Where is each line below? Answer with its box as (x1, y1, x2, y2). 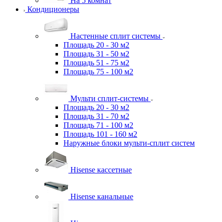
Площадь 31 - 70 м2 (63, 111, 129, 120)
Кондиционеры (27, 4, 79, 13)
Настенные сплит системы (70, 31, 161, 40)
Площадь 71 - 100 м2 (63, 120, 133, 129)
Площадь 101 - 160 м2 (63, 129, 137, 138)
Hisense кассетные (70, 165, 132, 174)
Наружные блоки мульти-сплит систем (63, 138, 195, 147)
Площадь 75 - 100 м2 (63, 67, 133, 76)
